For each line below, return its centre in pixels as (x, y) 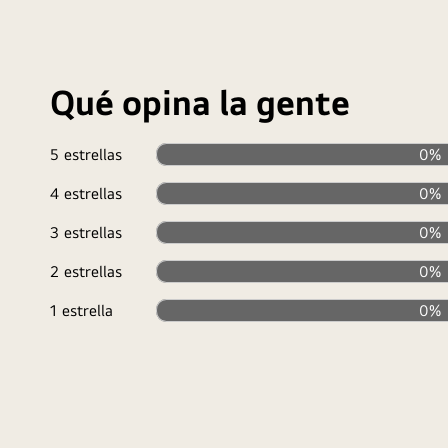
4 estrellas (86, 193)
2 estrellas (86, 271)
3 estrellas (86, 232)
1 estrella (81, 310)
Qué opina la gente (200, 102)
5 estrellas (86, 154)
